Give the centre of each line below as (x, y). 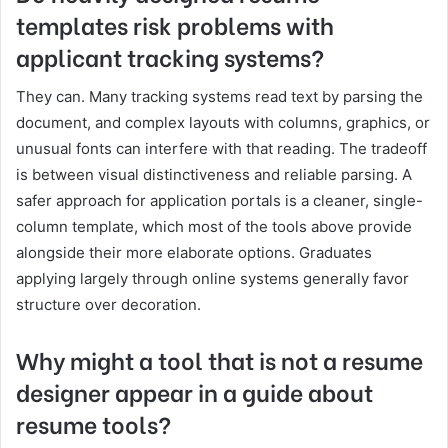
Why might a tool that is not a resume (219, 358)
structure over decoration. (108, 304)
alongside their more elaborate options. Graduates (194, 252)
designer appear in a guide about (194, 390)
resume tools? (93, 422)
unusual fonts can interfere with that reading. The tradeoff (221, 148)
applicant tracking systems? (170, 56)
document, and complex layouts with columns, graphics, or (223, 122)
